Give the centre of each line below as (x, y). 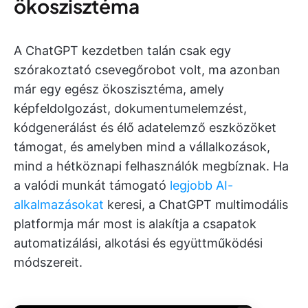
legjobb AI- (201, 185)
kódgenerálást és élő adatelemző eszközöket (145, 127)
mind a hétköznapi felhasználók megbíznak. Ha (151, 166)
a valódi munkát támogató (92, 185)
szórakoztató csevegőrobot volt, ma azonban (147, 69)
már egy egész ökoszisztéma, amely (119, 89)
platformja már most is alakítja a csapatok (135, 223)
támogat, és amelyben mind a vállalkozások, (142, 146)
